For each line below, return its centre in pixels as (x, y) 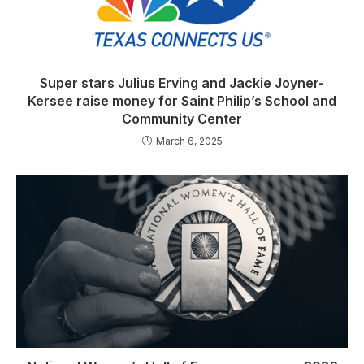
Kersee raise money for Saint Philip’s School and (182, 100)
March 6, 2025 (189, 141)
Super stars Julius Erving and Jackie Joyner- (182, 82)
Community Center (182, 118)
